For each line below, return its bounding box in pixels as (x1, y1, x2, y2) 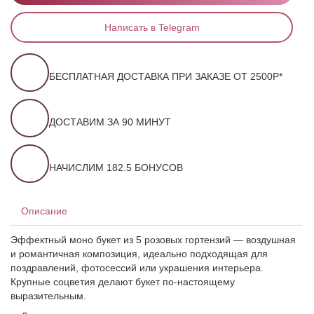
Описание (21, 205, 67, 217)
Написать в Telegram (104, 22, 200, 34)
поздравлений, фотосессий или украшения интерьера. (11, 262, 264, 274)
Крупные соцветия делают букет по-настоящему (11, 276, 235, 288)
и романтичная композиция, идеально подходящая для (11, 248, 268, 260)
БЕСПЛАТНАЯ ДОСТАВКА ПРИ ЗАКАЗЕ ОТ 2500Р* (49, 70, 282, 82)
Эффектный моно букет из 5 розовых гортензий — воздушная (11, 234, 296, 246)
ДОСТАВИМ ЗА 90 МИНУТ (49, 116, 171, 128)
